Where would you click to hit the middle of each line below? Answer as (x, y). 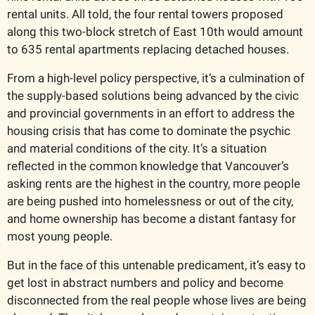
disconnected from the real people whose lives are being (157, 300)
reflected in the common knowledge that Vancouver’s (148, 166)
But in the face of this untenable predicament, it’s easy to (156, 265)
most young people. (61, 236)
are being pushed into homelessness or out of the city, (150, 201)
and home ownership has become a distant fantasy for (152, 218)
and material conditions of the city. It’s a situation (137, 148)
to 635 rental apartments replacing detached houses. (149, 49)
